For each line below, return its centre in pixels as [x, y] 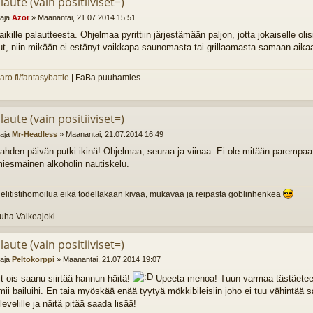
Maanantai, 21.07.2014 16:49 [114, 134]
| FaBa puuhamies [105, 77]
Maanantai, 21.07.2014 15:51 [86, 17]
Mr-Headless [34, 134]
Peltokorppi [33, 260]
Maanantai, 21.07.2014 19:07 [111, 260]
